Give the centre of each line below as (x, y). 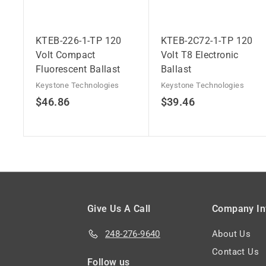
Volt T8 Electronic (199, 55)
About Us (232, 234)
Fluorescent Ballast (78, 69)
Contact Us (235, 251)
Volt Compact (66, 55)
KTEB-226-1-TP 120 (79, 40)
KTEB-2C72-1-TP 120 (207, 40)
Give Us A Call (119, 208)
